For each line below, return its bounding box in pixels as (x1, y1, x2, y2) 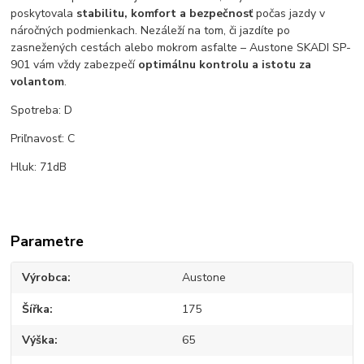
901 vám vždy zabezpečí (11, 56, 139, 72)
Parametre (11, 231, 84, 251)
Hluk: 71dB (11, 158, 67, 175)
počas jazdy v (253, 5, 326, 21)
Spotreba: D (11, 102, 73, 118)
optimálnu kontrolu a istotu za (138, 56, 312, 72)
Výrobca (22, 270, 68, 286)
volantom (11, 73, 65, 89)
